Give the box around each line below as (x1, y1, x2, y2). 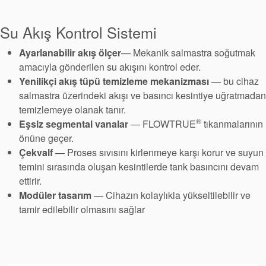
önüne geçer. (19, 131, 74, 145)
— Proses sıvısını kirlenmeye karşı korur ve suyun (55, 145, 264, 160)
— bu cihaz (211, 74, 259, 88)
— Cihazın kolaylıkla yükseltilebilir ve (94, 188, 251, 202)
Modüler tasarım (19, 188, 94, 202)
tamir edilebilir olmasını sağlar (19, 202, 145, 217)
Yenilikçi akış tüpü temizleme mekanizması (19, 74, 211, 88)
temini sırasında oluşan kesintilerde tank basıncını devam (19, 160, 259, 174)
